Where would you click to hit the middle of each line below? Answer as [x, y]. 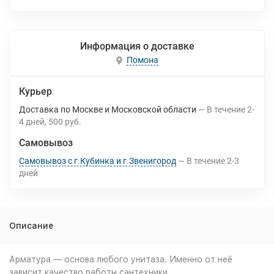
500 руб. [65, 122]
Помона [142, 60]
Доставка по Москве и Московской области [108, 109]
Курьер [35, 91]
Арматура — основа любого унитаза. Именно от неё [121, 259]
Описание [31, 226]
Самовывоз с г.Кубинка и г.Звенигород [98, 161]
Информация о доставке [137, 46]
